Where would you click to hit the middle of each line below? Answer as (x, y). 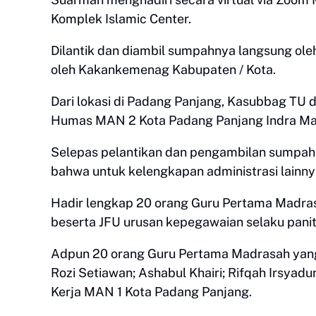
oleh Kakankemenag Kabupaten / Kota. (163, 69)
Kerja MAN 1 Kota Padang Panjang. (151, 292)
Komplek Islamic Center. (121, 19)
